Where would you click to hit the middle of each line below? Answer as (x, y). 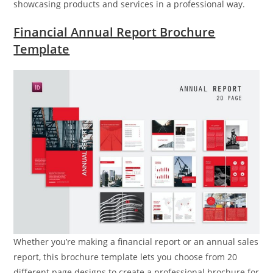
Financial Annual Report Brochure (115, 32)
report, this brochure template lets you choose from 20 (126, 257)
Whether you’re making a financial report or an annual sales (136, 241)
